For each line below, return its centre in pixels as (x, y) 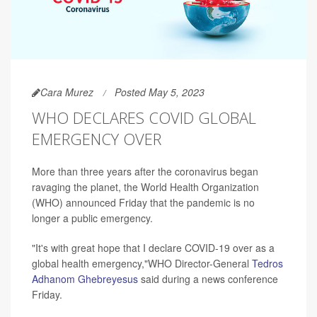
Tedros (267, 264)
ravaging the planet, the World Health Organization (145, 187)
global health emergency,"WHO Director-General (142, 264)
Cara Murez (67, 92)
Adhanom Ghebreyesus (86, 279)
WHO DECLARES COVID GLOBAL (144, 118)
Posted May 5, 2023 (160, 92)
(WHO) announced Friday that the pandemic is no (143, 203)
